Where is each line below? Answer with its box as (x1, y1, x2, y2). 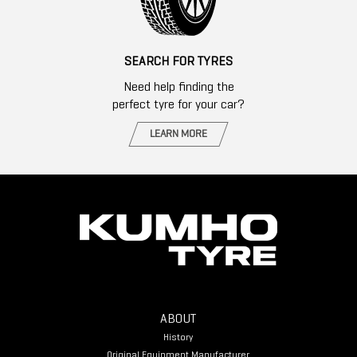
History (163, 334, 194, 343)
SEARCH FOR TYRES (124, 57, 233, 69)
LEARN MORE (150, 129, 207, 140)
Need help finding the (123, 82, 234, 94)
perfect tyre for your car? (112, 100, 245, 112)
